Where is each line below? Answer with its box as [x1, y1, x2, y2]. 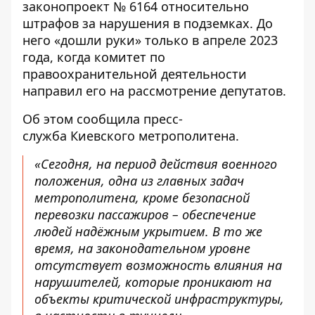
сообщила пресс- [77, 110, 183, 127]
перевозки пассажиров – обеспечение [34, 206, 256, 223]
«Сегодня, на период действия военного [34, 155, 277, 172]
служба [22, 127, 67, 144]
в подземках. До [169, 15, 273, 32]
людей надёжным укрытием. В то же [34, 223, 262, 240]
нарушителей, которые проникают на [34, 274, 271, 290]
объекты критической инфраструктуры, [34, 290, 284, 307]
